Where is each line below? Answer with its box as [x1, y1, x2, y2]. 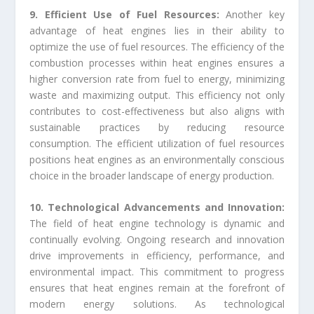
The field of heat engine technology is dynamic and [29, 216, 285, 230]
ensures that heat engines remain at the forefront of [29, 280, 285, 294]
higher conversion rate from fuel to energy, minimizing [29, 71, 285, 86]
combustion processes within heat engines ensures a [29, 55, 285, 69]
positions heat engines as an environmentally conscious [29, 152, 285, 166]
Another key [226, 7, 285, 21]
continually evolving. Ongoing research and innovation [29, 232, 285, 246]
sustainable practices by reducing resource [29, 120, 285, 134]
